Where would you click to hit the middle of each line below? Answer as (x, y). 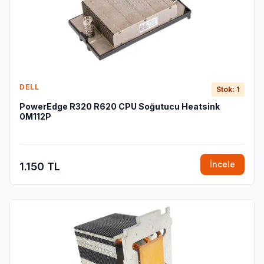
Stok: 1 (228, 89)
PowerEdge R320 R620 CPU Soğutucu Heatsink (120, 106)
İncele (222, 164)
